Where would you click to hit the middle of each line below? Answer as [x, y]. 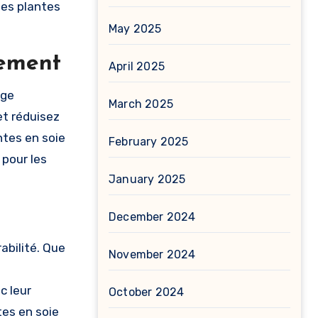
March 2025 [141, 104]
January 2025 [147, 179]
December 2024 [152, 217]
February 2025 [149, 142]
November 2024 [152, 254]
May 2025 [135, 29]
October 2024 [147, 292]
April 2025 [137, 66]
